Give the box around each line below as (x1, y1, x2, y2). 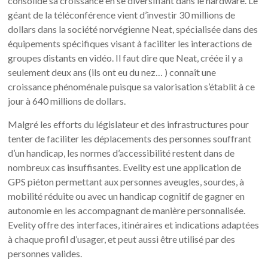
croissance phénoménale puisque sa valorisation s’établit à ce (8, 80, 255, 92)
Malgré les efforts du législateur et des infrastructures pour (8, 118, 249, 130)
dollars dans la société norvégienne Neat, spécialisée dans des (8, 23, 258, 35)
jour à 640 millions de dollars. (8, 95, 126, 106)
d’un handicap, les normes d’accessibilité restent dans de (8, 147, 235, 159)
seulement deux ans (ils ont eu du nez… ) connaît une (8, 66, 217, 78)
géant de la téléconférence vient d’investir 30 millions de (8, 8, 236, 20)
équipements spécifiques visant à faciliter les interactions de (8, 37, 252, 49)
